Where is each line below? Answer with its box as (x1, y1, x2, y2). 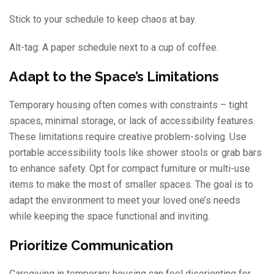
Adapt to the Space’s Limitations (9, 68, 219, 84)
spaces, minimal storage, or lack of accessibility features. (9, 114, 255, 127)
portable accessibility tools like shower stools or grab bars (9, 146, 262, 158)
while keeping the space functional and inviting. (9, 210, 210, 222)
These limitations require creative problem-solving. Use (9, 130, 246, 143)
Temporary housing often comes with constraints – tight (9, 98, 248, 111)
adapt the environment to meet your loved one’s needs (9, 194, 240, 206)
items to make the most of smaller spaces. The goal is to (9, 178, 253, 190)
